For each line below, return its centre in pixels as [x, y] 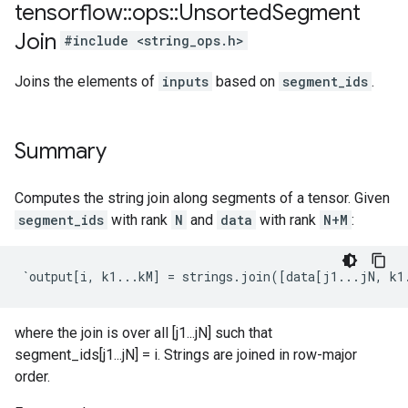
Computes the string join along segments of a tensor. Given [202, 198]
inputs [185, 82]
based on [245, 82]
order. [32, 377]
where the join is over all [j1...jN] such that [143, 333]
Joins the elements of [87, 82]
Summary [61, 151]
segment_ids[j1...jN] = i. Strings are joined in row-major [186, 355]
